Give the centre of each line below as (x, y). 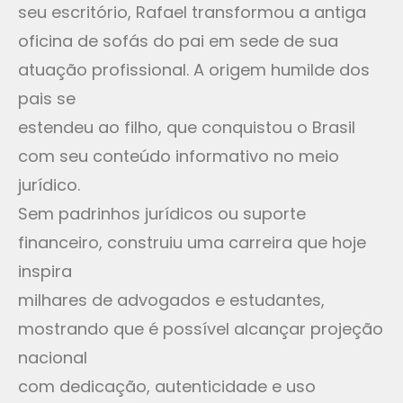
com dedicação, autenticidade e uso (167, 386)
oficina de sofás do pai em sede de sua (178, 41)
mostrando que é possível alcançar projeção (201, 329)
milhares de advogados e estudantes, (171, 300)
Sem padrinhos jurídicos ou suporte (162, 214)
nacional (53, 358)
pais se (47, 99)
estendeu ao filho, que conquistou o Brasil (187, 127)
